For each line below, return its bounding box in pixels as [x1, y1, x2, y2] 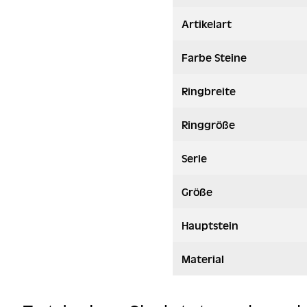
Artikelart [181, 18, 232, 30]
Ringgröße [181, 119, 235, 131]
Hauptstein [181, 219, 238, 232]
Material [181, 253, 224, 265]
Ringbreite [181, 85, 236, 97]
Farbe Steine [181, 51, 247, 64]
